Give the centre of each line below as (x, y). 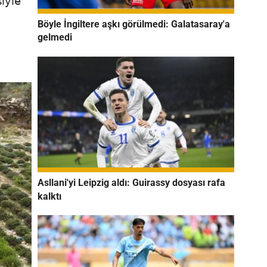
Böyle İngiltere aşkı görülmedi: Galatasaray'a (134, 24)
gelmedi (55, 38)
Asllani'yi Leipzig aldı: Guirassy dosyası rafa (131, 182)
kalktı (49, 196)
